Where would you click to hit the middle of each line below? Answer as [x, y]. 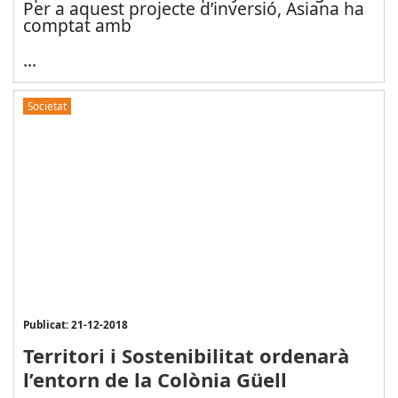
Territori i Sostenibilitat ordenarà [186, 356]
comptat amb [77, 25]
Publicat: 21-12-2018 [75, 325]
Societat [47, 105]
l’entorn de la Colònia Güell [155, 380]
